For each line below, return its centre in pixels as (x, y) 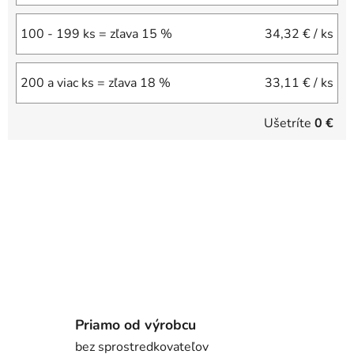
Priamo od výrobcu (136, 324)
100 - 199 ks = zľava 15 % (96, 34)
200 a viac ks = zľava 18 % (96, 83)
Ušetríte (289, 124)
